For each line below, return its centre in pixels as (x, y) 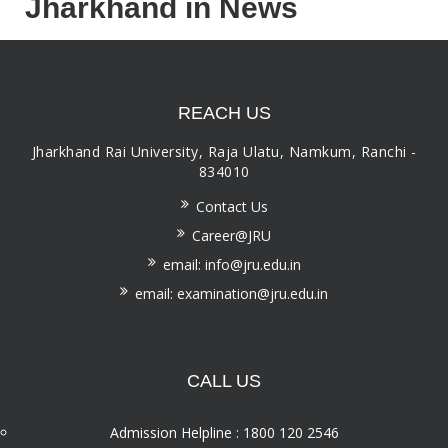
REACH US (224, 113)
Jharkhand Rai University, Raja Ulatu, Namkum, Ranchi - (224, 152)
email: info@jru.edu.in (231, 265)
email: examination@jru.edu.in (231, 294)
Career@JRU (231, 236)
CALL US (224, 381)
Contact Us (231, 207)
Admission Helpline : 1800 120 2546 (224, 433)
